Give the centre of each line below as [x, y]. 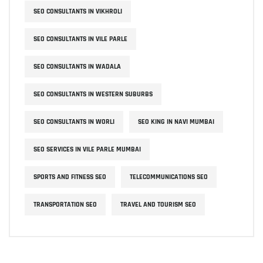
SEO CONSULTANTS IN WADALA [77, 66]
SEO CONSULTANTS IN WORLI [74, 122]
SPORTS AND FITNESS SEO [70, 177]
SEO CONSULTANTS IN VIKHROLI [78, 11]
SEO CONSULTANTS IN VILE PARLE [80, 39]
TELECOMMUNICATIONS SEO [169, 177]
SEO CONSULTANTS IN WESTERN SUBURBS [93, 94]
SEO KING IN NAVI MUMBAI [176, 122]
